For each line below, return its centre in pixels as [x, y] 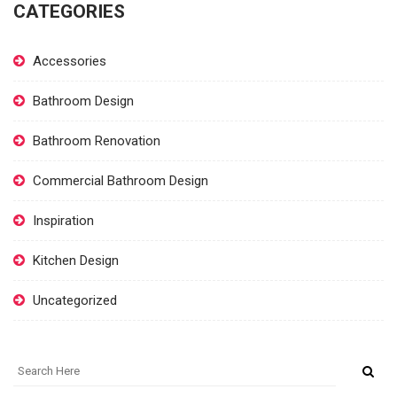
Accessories [70, 61]
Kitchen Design [76, 260]
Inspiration [63, 220]
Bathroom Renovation [97, 140]
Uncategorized [75, 300]
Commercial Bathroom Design [121, 180]
